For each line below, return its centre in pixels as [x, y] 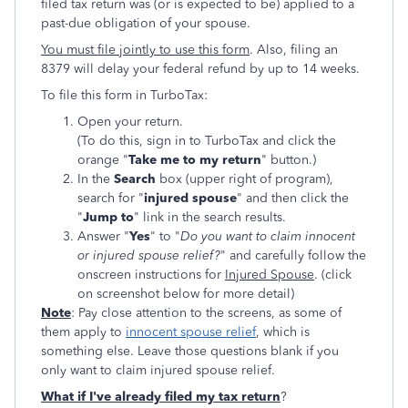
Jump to [108, 217]
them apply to [83, 332]
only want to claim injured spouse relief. [158, 370]
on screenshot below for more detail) [186, 294]
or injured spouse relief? [149, 255]
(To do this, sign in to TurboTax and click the [207, 141]
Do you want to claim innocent [268, 236]
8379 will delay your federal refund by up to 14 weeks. [200, 69]
